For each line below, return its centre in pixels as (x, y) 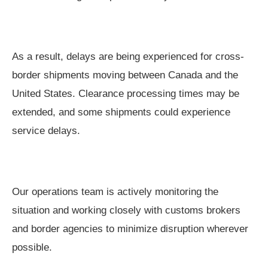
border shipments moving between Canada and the (125, 75)
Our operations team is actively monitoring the (115, 192)
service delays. (46, 131)
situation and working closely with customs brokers (126, 211)
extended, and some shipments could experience (121, 112)
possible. (32, 248)
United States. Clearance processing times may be (126, 94)
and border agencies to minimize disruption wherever (130, 229)
